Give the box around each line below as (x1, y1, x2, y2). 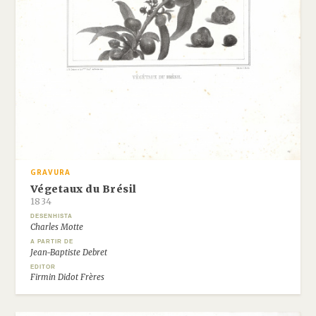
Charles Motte (30, 221, 83, 232)
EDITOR (30, 263, 56, 270)
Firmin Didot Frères (30, 272, 104, 283)
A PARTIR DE (30, 238, 73, 245)
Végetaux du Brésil (30, 183, 137, 196)
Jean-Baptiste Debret (30, 247, 107, 257)
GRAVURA (30, 168, 71, 177)
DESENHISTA (30, 213, 73, 220)
